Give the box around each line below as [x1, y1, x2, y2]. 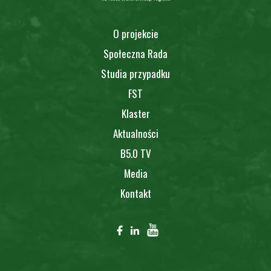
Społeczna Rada [103, 46, 168, 61]
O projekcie [113, 26, 158, 41]
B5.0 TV [120, 146, 151, 161]
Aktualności [113, 126, 158, 141]
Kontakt [120, 186, 151, 201]
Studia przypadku [101, 66, 170, 81]
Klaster [121, 106, 150, 121]
